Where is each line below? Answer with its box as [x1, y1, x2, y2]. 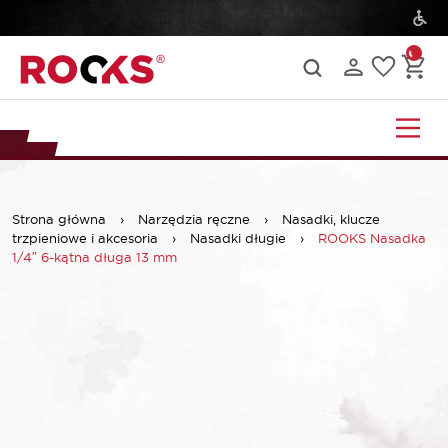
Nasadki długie [190, 229, 286, 246]
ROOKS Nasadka [318, 229, 426, 246]
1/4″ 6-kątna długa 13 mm [12, 248, 177, 265]
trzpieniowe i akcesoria [12, 229, 158, 246]
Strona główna [12, 210, 106, 227]
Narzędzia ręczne [138, 210, 250, 227]
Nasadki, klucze [282, 210, 380, 227]
